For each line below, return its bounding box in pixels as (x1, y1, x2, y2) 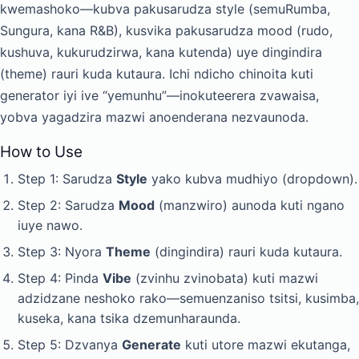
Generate (122, 337, 181, 353)
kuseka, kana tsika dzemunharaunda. (18, 310, 240, 326)
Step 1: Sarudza (18, 171, 116, 187)
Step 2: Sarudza (18, 197, 119, 213)
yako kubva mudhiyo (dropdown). (147, 171, 357, 187)
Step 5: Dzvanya (18, 337, 122, 353)
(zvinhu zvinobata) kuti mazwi (131, 270, 318, 286)
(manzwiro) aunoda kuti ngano (155, 197, 345, 213)
